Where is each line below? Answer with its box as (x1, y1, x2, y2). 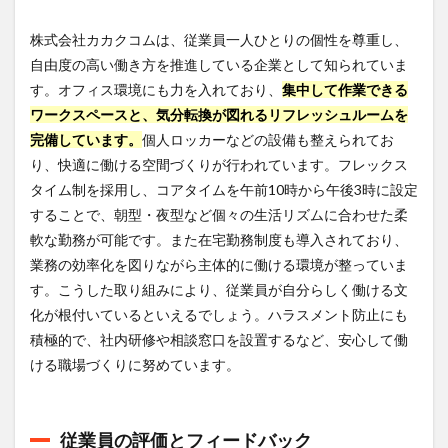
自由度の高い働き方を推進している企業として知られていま (30, 55, 408, 73)
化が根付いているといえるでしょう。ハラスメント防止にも (30, 305, 408, 323)
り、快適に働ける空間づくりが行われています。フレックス (30, 155, 408, 173)
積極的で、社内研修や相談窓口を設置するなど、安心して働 (30, 330, 408, 348)
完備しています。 (30, 130, 142, 148)
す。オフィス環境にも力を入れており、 (30, 80, 282, 98)
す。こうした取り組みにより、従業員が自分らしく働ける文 (30, 280, 408, 298)
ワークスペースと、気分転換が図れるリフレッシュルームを (30, 105, 408, 123)
